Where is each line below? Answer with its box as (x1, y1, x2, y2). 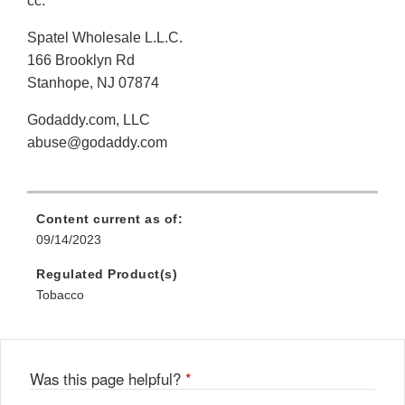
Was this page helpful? (30, 368, 185, 391)
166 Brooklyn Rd (27, 52, 135, 69)
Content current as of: (36, 212, 183, 227)
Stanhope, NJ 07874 (27, 75, 159, 91)
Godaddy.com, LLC (27, 112, 150, 128)
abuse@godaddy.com (27, 135, 167, 151)
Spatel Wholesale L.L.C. (27, 30, 183, 46)
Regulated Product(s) (36, 267, 177, 282)
